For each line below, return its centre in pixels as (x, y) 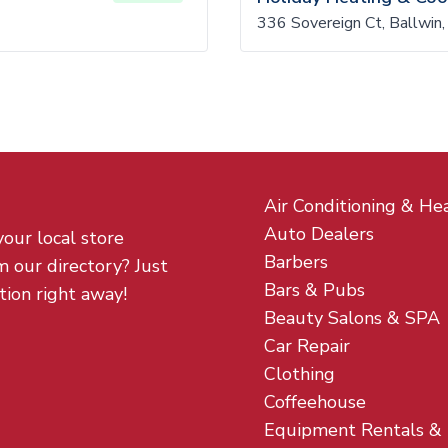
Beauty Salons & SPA (352, 318)
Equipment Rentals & (353, 430)
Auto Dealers (319, 234)
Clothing (299, 374)
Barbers (296, 262)
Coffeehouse (315, 402)
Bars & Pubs (314, 290)
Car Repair (307, 346)
